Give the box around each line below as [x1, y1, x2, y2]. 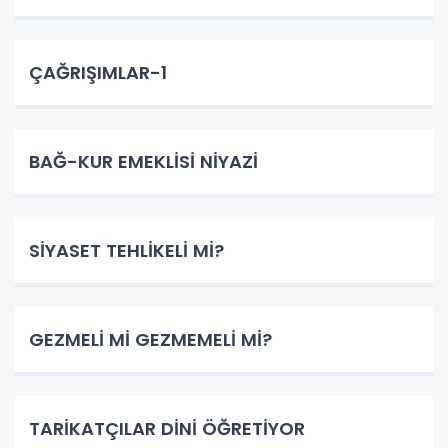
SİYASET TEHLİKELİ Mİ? [29, 237, 224, 263]
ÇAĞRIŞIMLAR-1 [29, 59, 167, 85]
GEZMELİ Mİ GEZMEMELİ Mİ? [29, 326, 272, 352]
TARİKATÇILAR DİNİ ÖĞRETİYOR [29, 415, 305, 441]
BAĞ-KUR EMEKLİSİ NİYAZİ [29, 148, 258, 174]
